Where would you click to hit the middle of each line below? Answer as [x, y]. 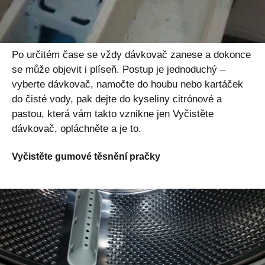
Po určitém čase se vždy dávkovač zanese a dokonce [131, 54]
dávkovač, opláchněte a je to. [77, 128]
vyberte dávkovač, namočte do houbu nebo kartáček [127, 84]
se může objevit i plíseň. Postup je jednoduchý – [119, 69]
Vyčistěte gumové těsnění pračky [86, 156]
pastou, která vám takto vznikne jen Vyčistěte [113, 114]
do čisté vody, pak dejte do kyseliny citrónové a [117, 99]
